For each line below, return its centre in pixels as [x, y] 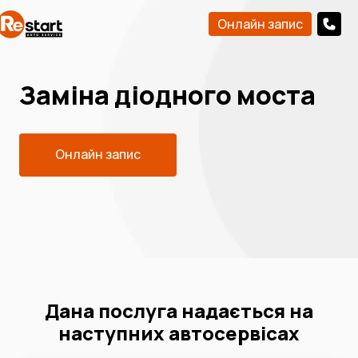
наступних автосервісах [179, 332]
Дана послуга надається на [179, 310]
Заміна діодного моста [167, 95]
